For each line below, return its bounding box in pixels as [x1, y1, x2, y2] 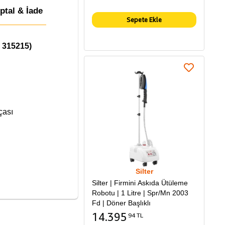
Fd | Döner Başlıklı [92, 199, 151, 207]
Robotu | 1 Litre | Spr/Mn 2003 [92, 189, 188, 197]
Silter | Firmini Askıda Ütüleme [92, 179, 188, 187]
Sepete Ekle [127, 16, 162, 24]
